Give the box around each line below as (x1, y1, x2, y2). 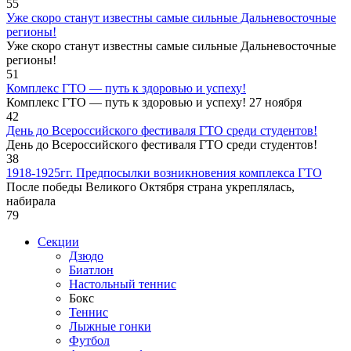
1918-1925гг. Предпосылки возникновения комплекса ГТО (6, 165, 322, 179)
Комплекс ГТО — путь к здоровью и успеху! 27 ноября (6, 95, 302, 109)
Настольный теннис (69, 277, 176, 291)
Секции (38, 234, 79, 248)
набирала (6, 194, 56, 208)
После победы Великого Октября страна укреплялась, (6, 179, 295, 194)
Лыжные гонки (69, 319, 151, 333)
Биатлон (69, 262, 114, 277)
